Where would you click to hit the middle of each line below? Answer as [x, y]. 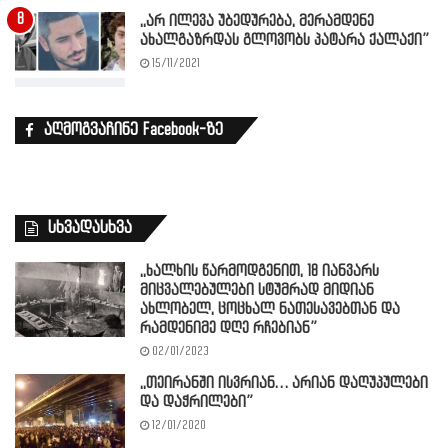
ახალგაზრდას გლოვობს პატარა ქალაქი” [284, 41]
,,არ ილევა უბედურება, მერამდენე [257, 22]
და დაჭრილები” [196, 403]
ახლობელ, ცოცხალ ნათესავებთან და [270, 310]
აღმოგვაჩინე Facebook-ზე [133, 130]
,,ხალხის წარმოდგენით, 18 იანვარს [259, 272]
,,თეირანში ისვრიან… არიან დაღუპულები [284, 384]
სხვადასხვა [90, 228]
